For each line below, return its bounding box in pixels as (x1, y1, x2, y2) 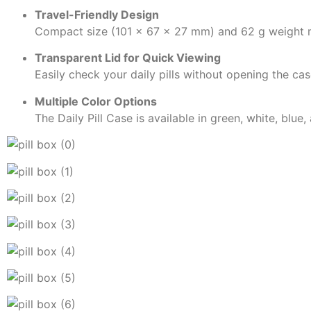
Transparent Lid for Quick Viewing (35, 51, 221, 65)
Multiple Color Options (35, 94, 157, 108)
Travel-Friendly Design (35, 7, 159, 22)
